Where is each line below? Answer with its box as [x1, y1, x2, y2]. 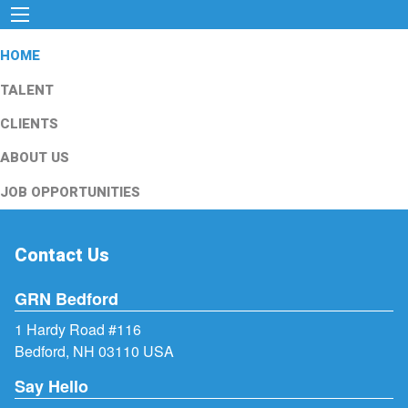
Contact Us [15, 241, 109, 269]
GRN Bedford [15, 287, 118, 311]
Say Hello [15, 373, 88, 398]
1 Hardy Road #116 [15, 319, 141, 341]
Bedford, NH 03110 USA [15, 341, 174, 362]
